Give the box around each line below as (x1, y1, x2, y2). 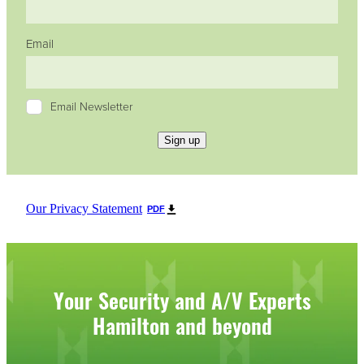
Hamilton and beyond (92, 306, 272, 342)
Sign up (164, 134, 200, 147)
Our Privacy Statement (26, 201, 142, 216)
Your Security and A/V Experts (53, 281, 311, 317)
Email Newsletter (50, 98, 132, 115)
